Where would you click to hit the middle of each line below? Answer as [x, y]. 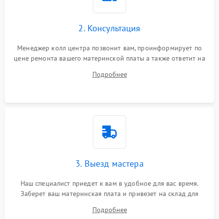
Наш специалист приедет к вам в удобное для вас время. [109, 183]
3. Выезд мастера [109, 164]
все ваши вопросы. [109, 68]
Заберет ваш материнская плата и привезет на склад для [109, 194]
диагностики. [109, 204]
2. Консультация [109, 28]
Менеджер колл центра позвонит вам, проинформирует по [109, 48]
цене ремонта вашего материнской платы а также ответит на [109, 58]
